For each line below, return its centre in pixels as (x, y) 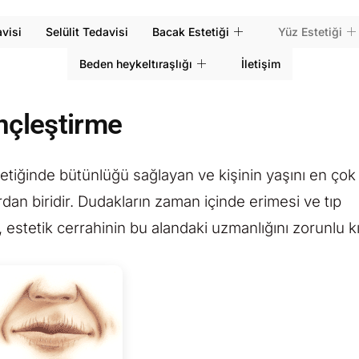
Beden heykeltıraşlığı (135, 64)
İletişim (260, 64)
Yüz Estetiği (310, 32)
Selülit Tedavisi (87, 32)
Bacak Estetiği (191, 32)
